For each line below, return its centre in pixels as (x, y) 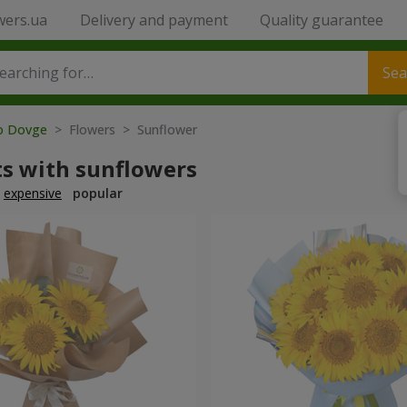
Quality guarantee (321, 20)
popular (98, 193)
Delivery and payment (154, 20)
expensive (33, 193)
